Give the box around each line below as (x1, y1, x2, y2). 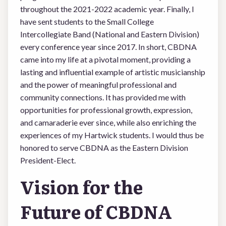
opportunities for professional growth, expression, (20, 105, 192, 115)
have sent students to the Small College (20, 17, 154, 26)
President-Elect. (20, 155, 76, 165)
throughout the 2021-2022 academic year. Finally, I (20, 4, 194, 14)
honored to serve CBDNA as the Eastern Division (20, 143, 188, 152)
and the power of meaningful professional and (20, 80, 177, 89)
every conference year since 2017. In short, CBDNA (20, 42, 197, 51)
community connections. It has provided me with (20, 92, 186, 102)
